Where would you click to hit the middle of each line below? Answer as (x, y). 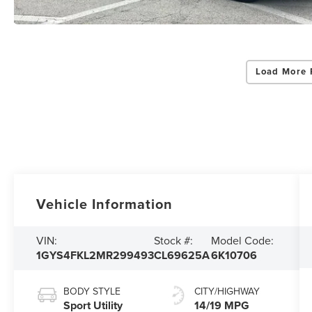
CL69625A (182, 256)
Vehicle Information (105, 204)
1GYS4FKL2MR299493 (95, 256)
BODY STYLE (92, 291)
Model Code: (243, 241)
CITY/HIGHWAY (227, 291)
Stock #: (174, 241)
